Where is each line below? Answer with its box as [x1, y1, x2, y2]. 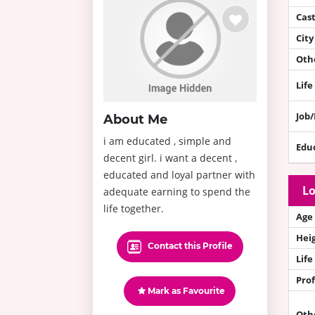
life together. [103, 201, 164, 215]
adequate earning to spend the [103, 184, 250, 198]
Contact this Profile [145, 240, 233, 251]
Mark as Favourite [146, 285, 226, 296]
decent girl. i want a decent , [103, 150, 237, 165]
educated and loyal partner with [103, 167, 255, 181]
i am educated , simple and [103, 134, 231, 148]
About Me [103, 111, 167, 127]
